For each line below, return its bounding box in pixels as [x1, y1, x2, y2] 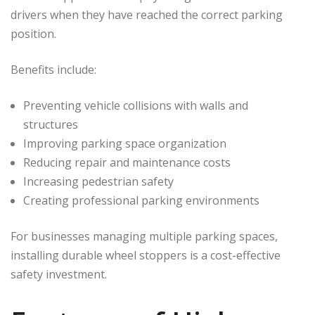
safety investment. [11, 266, 107, 283]
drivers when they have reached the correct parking [11, 7, 283, 23]
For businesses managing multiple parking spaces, [11, 229, 278, 245]
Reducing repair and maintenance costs [23, 155, 231, 171]
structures [23, 117, 78, 133]
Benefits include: [11, 62, 96, 78]
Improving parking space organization [23, 136, 226, 152]
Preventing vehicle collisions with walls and [23, 98, 248, 114]
